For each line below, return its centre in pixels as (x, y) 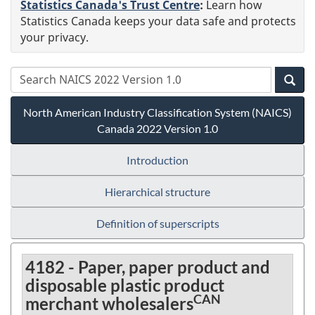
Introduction (157, 160)
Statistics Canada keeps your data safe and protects (158, 21)
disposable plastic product (125, 285)
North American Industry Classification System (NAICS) (157, 112)
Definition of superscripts (157, 223)
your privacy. (54, 37)
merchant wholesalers (109, 303)
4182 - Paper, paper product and (148, 266)
